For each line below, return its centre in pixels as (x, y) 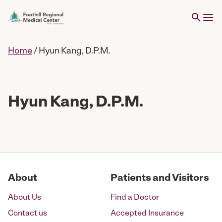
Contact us (28, 214)
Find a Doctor (135, 198)
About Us (25, 198)
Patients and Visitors (160, 178)
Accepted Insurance (147, 214)
